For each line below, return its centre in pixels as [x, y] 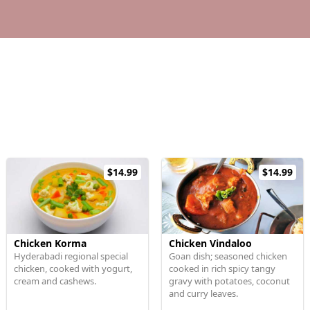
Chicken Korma [50, 243]
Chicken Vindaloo [210, 243]
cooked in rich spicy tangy [222, 268]
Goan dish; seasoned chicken [228, 256]
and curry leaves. [203, 293]
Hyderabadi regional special [71, 256]
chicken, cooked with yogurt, [73, 268]
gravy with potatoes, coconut [229, 281]
